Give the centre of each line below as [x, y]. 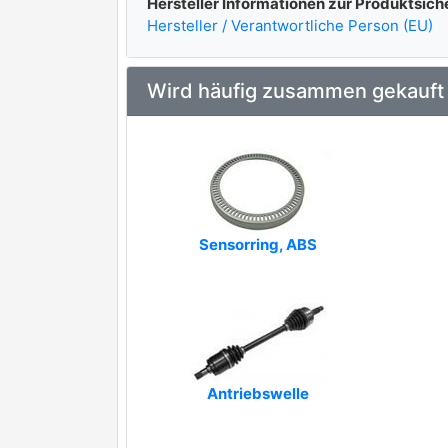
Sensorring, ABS [258, 244]
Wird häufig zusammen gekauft [295, 91]
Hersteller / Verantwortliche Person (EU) [290, 25]
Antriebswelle [258, 393]
